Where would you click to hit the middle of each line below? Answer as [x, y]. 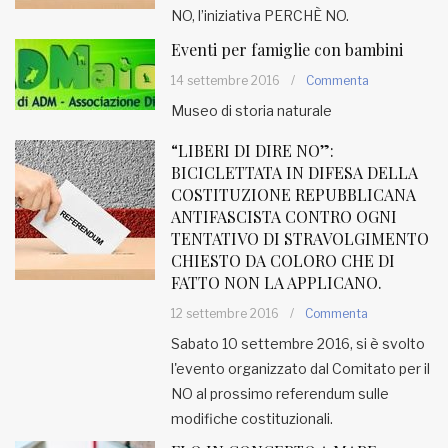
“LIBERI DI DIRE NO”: [252, 150]
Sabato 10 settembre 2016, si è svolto [298, 343]
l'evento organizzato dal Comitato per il [300, 368]
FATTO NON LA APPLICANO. [276, 282]
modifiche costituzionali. [252, 418]
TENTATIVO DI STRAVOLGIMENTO [300, 238]
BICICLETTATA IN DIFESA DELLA [294, 172]
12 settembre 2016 [225, 313]
